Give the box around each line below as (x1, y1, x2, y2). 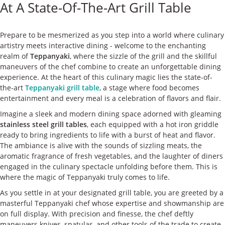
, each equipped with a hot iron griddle (87, 120, 218, 129)
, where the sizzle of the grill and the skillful (70, 51, 217, 61)
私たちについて (175, 29, 217, 38)
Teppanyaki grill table (25, 83, 99, 92)
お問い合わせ (181, 53, 217, 62)
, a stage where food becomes (99, 83, 199, 92)
